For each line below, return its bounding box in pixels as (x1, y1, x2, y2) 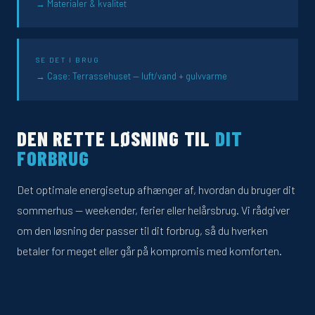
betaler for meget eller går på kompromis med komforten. (17, 243, 282, 257)
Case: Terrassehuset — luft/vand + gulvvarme (47, 70, 227, 82)
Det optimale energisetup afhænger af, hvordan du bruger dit (17, 182, 295, 196)
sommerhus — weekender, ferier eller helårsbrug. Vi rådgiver (17, 202, 290, 217)
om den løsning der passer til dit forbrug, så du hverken (17, 223, 268, 237)
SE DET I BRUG (36, 56, 101, 65)
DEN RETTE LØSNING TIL (17, 125, 216, 150)
